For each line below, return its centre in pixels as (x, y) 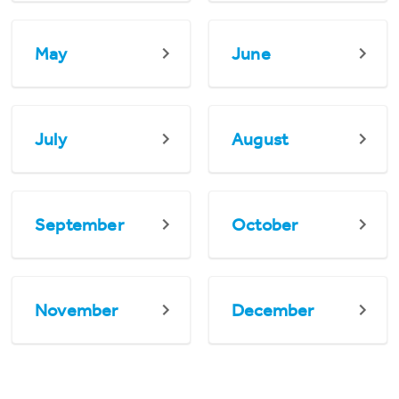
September (79, 224)
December (273, 310)
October (265, 224)
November (77, 310)
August (261, 139)
